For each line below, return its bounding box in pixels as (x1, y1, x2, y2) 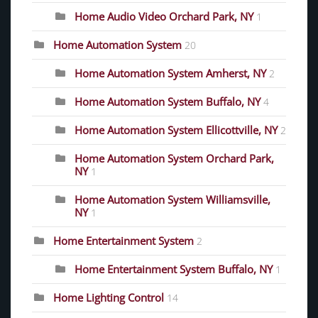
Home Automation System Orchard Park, (75, 150, 274, 165)
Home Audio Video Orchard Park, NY (75, 9, 256, 23)
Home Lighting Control (53, 290, 164, 305)
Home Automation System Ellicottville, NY (75, 122, 280, 137)
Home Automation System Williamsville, (75, 192, 270, 207)
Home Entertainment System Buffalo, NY (75, 261, 273, 276)
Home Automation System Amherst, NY (75, 65, 266, 80)
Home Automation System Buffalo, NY (75, 94, 261, 109)
